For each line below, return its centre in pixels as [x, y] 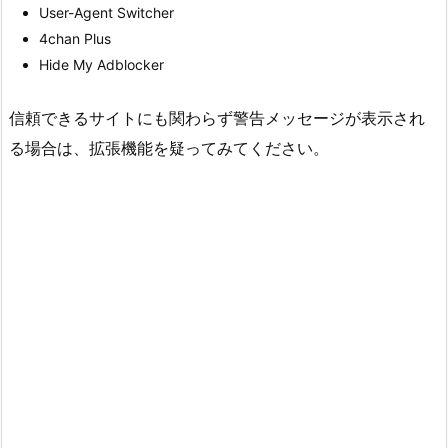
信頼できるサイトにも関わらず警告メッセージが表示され [217, 118]
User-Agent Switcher [106, 12]
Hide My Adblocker [101, 64]
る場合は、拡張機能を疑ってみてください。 [169, 148]
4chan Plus [75, 38]
